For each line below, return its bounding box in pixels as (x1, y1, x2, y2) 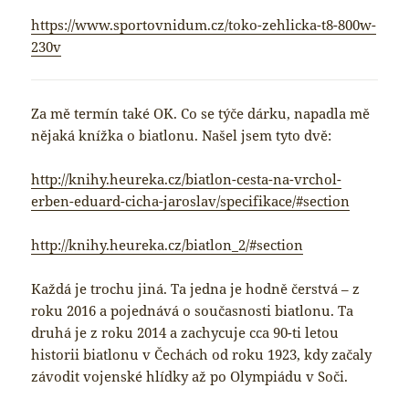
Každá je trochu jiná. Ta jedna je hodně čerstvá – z (31, 278, 361, 298)
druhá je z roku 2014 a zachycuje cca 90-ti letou (31, 322, 340, 341)
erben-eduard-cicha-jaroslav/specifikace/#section (31, 191, 351, 210)
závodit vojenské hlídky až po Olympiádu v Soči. (31, 366, 349, 385)
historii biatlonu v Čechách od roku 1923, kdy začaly (31, 344, 372, 363)
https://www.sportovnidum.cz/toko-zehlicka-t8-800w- (31, 15, 377, 34)
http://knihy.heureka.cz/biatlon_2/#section (31, 235, 304, 254)
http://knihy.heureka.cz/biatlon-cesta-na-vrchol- (31, 169, 342, 188)
